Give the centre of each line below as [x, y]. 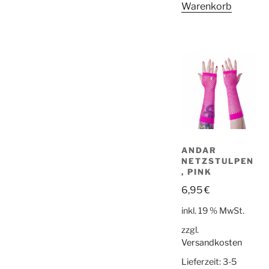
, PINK [197, 172]
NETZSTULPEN [218, 161]
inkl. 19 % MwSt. [213, 210]
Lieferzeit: [202, 262]
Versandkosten [212, 243]
